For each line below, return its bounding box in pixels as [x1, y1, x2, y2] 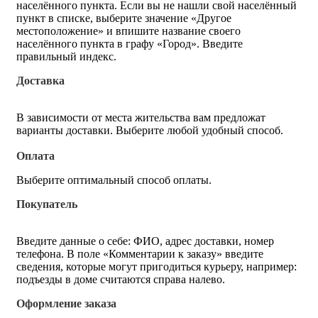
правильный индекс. [16, 50, 116, 62]
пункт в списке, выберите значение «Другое [16, 11, 231, 24]
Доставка [16, 74, 65, 87]
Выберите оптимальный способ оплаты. [16, 173, 214, 186]
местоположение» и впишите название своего [16, 24, 241, 37]
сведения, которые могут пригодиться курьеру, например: [16, 260, 297, 273]
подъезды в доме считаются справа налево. [16, 273, 225, 285]
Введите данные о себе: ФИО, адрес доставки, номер [16, 234, 274, 247]
